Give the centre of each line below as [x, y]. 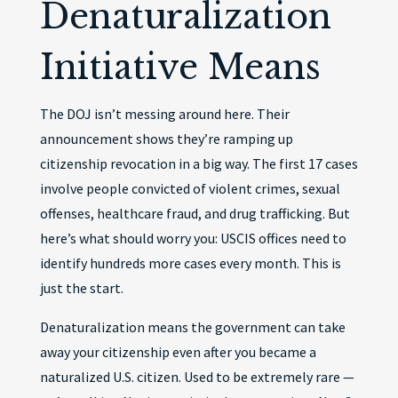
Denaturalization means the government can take [192, 327]
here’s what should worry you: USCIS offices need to [193, 238]
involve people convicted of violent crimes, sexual [190, 188]
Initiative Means [180, 67]
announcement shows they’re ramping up [166, 139]
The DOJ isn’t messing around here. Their [164, 114]
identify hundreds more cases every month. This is [190, 263]
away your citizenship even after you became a [178, 352]
